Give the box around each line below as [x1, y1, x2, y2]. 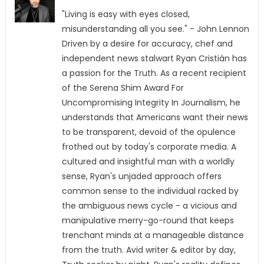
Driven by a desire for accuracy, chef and [61, 38, 233, 49]
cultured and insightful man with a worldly [61, 156, 235, 167]
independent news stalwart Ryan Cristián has [61, 52, 247, 64]
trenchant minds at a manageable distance [61, 229, 244, 241]
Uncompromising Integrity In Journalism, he [61, 97, 240, 108]
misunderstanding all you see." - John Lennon [61, 23, 249, 35]
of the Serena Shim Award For [61, 82, 184, 94]
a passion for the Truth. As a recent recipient [61, 67, 246, 79]
